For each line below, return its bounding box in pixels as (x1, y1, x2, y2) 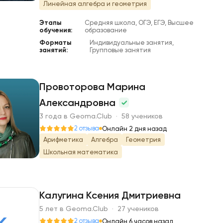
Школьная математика (43, 148, 118, 156)
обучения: (39, 26, 72, 34)
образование (85, 26, 127, 34)
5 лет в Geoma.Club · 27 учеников (39, 205, 159, 213)
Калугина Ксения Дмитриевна (39, 189, 181, 201)
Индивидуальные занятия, (89, 39, 174, 46)
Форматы (39, 39, 71, 46)
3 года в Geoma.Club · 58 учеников (39, 112, 163, 120)
